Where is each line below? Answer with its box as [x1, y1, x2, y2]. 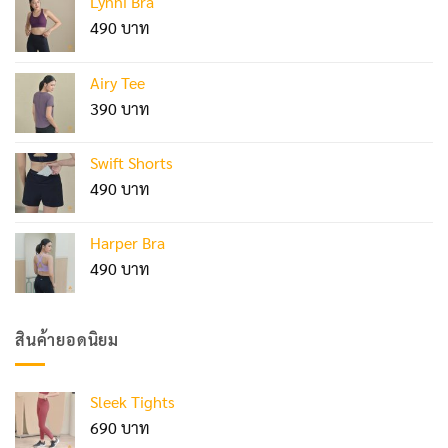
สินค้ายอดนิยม [15, 328, 119, 350]
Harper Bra [90, 231, 165, 253]
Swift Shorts [90, 151, 173, 173]
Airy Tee [90, 71, 145, 93]
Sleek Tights [90, 391, 175, 413]
